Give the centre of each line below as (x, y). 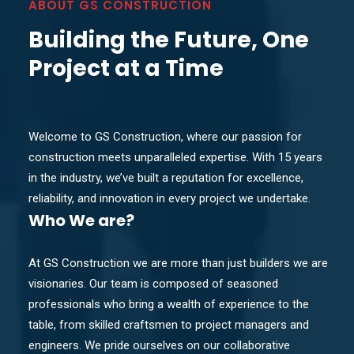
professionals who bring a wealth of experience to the (169, 304)
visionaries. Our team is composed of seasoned (153, 283)
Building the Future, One (169, 40)
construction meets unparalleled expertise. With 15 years (175, 157)
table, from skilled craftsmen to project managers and (169, 324)
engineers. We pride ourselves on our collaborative (159, 345)
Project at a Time (126, 68)
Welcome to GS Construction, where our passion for (165, 136)
